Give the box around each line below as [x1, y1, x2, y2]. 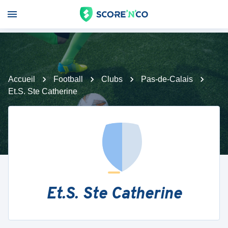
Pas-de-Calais [141, 75, 193, 83]
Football [53, 75, 83, 83]
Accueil [8, 75, 35, 83]
